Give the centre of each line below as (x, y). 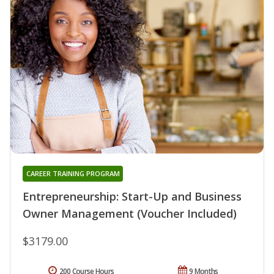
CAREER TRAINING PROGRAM (73, 173)
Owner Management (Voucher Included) (130, 213)
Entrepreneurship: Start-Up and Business (132, 196)
